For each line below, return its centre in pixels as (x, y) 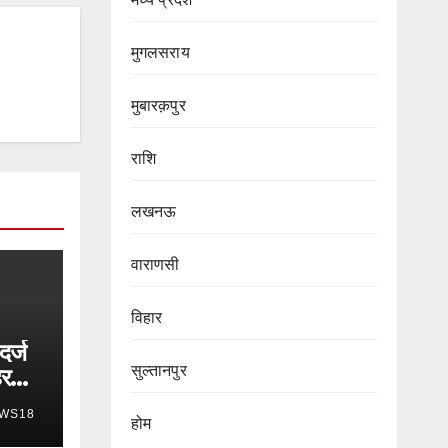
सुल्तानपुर (158, 370)
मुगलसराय (160, 52)
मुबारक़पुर (158, 105)
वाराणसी (155, 264)
